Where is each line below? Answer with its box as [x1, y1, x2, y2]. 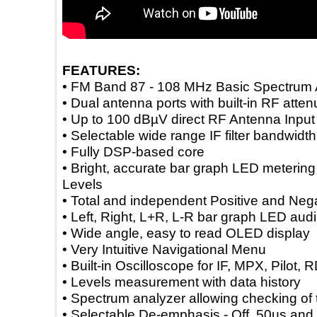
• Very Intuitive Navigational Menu [82, 241, 286, 257]
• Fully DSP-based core [82, 144, 224, 159]
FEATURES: [82, 62, 160, 78]
